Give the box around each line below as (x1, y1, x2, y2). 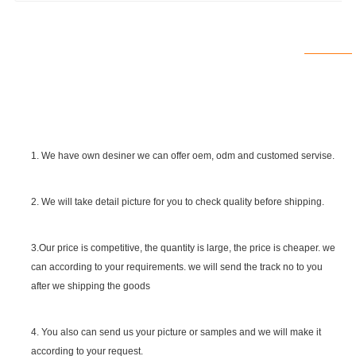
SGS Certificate (159, 220, 247, 234)
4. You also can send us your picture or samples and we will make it (31, 326, 322, 338)
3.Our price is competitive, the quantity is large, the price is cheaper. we (31, 242, 336, 253)
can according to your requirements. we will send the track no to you (31, 261, 323, 273)
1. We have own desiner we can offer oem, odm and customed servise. (31, 149, 335, 161)
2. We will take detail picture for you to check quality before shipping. (31, 195, 325, 207)
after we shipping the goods (31, 280, 151, 292)
